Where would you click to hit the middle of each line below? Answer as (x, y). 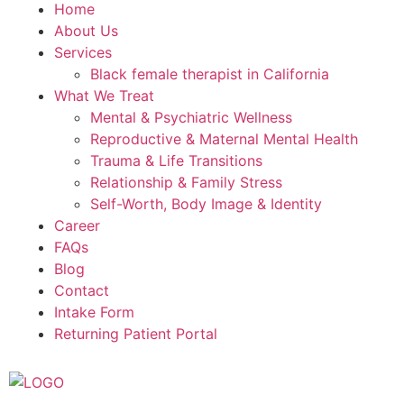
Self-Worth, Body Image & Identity (206, 204)
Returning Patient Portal (136, 334)
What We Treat (104, 96)
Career (77, 225)
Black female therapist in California (210, 74)
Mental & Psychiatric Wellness (191, 117)
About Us (86, 31)
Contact (82, 290)
